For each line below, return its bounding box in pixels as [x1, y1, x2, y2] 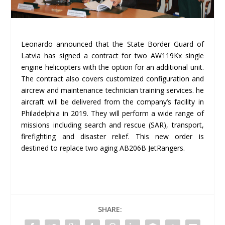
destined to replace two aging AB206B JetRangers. [21, 143, 185, 153]
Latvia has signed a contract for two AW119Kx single [21, 50, 204, 60]
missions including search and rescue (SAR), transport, [21, 120, 204, 130]
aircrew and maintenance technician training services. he [21, 85, 204, 95]
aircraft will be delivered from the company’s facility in [21, 96, 204, 106]
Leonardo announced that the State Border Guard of [21, 39, 204, 49]
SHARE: [98, 204, 122, 214]
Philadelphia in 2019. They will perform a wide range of [21, 108, 204, 118]
